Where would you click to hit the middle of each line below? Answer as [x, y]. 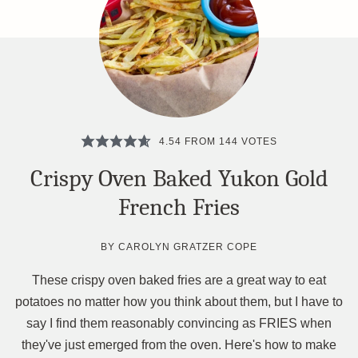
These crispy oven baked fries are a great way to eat [179, 280]
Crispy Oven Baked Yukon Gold [179, 179]
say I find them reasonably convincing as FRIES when [179, 323]
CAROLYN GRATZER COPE [188, 247]
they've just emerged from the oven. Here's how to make [179, 345]
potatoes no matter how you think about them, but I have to [179, 302]
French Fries [179, 207]
